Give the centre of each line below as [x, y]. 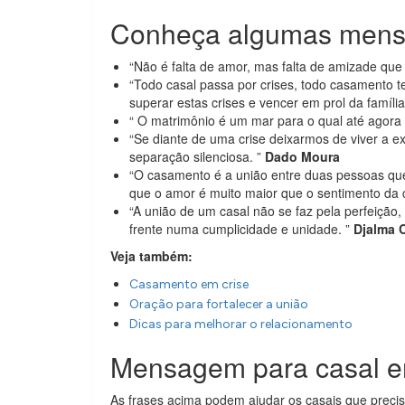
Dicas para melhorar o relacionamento [241, 324]
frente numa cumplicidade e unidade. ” [241, 229]
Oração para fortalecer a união [219, 304]
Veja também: [151, 256]
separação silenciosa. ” [197, 156]
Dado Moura [302, 156]
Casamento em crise [189, 284]
